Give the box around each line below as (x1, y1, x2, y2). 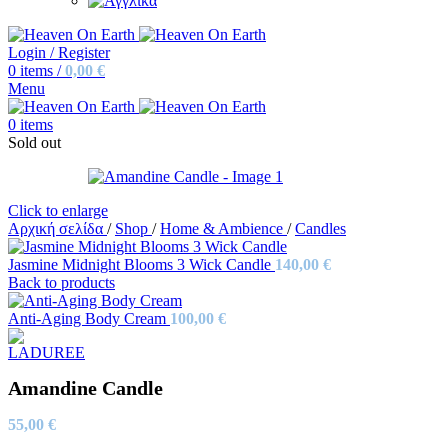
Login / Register (8, 44, 110, 62)
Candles (295, 220, 346, 238)
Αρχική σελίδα (8, 220, 107, 238)
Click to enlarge (8, 202, 108, 220)
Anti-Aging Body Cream (8, 310, 170, 328)
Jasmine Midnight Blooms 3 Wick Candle (8, 256, 275, 274)
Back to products (8, 274, 115, 292)
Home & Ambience (160, 220, 287, 238)
